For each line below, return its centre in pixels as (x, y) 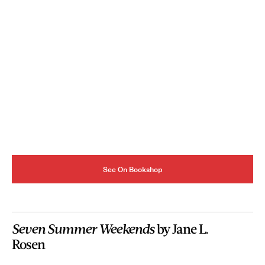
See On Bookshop (132, 169)
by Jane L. (181, 229)
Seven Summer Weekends (83, 229)
